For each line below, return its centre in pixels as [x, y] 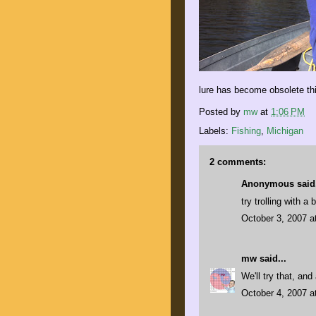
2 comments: [238, 162]
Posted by [221, 112]
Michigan [285, 131]
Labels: [215, 131]
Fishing [246, 131]
